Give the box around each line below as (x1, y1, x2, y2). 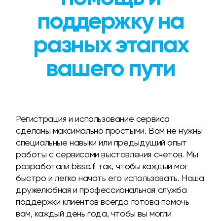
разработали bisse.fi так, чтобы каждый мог (16, 161, 188, 171)
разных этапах (33, 34, 188, 58)
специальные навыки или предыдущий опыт (16, 137, 187, 147)
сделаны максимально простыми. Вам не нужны (16, 125, 203, 136)
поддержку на (37, 10, 184, 34)
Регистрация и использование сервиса (16, 113, 170, 124)
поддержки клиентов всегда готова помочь (16, 196, 189, 207)
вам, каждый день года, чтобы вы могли (16, 208, 172, 219)
